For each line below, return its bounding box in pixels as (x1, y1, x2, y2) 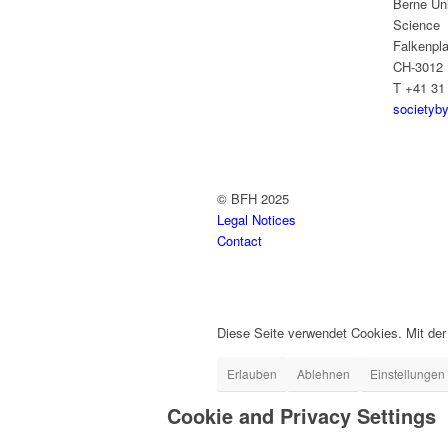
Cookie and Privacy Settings (167, 400, 436, 430)
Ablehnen (297, 364, 350, 382)
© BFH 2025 (217, 188, 289, 208)
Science (393, 14, 441, 34)
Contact (217, 230, 262, 250)
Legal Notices (217, 209, 296, 229)
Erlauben (227, 364, 277, 382)
